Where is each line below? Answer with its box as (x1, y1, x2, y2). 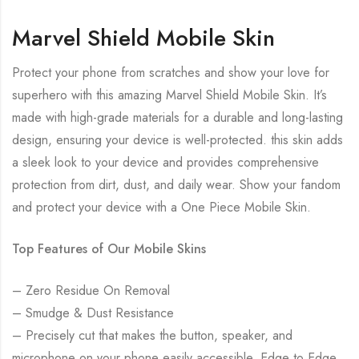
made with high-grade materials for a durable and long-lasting (12, 108, 343, 127)
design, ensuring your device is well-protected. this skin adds (12, 131, 343, 150)
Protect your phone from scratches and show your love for (12, 63, 329, 83)
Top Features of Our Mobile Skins (12, 240, 206, 259)
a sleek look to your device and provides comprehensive (12, 153, 319, 172)
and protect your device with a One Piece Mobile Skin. (12, 198, 311, 217)
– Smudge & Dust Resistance (12, 304, 174, 323)
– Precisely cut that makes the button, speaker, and (12, 326, 292, 345)
